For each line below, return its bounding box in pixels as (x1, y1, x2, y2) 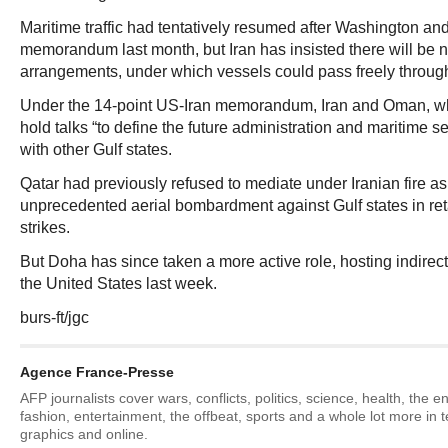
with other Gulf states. (20, 141, 172, 158)
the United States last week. (20, 275, 217, 292)
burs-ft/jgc (20, 309, 89, 326)
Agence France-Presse (20, 364, 174, 380)
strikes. (20, 219, 70, 236)
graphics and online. (20, 426, 148, 442)
